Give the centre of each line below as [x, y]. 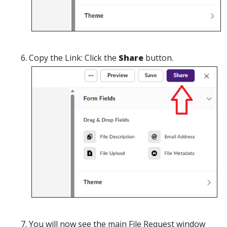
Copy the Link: [56, 58]
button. [159, 58]
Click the [101, 58]
